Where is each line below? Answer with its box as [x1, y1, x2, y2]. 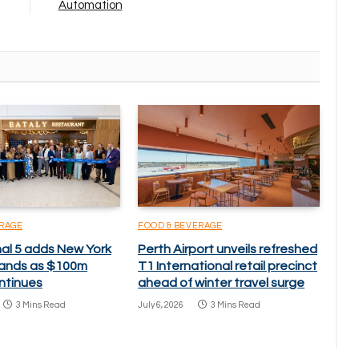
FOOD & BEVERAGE [138, 221, 223, 231]
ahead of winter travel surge [138, 276, 305, 290]
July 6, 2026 [138, 301, 184, 310]
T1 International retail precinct [138, 260, 317, 273]
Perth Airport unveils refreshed [138, 243, 317, 256]
